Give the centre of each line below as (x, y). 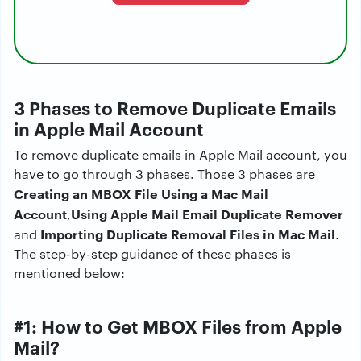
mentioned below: (69, 273)
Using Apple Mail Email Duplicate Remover (207, 214)
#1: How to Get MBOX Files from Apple (178, 326)
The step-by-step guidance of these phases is (152, 254)
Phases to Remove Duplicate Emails (180, 108)
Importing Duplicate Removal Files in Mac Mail (186, 234)
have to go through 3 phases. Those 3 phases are (164, 174)
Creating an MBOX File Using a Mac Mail (141, 194)
